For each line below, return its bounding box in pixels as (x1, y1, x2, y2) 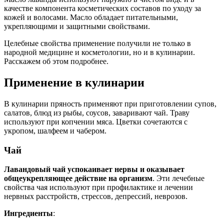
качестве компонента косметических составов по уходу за (4, 4, 201, 13)
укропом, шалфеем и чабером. (4, 126, 106, 135)
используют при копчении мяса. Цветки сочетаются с (4, 117, 187, 126)
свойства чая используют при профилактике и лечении (4, 183, 193, 192)
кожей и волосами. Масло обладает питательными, (4, 13, 178, 22)
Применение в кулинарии (4, 76, 144, 89)
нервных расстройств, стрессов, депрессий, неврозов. (4, 192, 187, 201)
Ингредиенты (4, 209, 53, 218)
